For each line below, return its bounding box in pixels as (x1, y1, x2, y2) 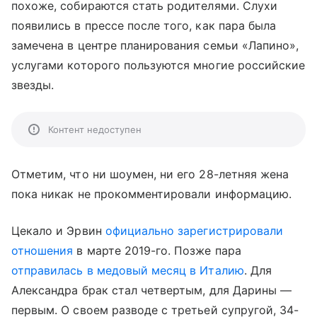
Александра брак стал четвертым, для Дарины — (11, 283, 292, 297)
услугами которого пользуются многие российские (11, 58, 306, 72)
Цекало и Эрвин (11, 224, 105, 238)
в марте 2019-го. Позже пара (73, 243, 241, 258)
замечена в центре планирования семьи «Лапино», (11, 38, 299, 52)
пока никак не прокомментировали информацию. (11, 187, 292, 201)
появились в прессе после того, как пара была (11, 18, 277, 33)
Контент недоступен (48, 124, 142, 135)
